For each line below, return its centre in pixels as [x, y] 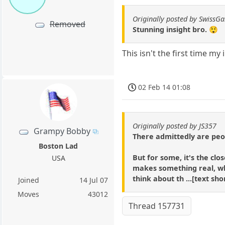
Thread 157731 [157, 206]
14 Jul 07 [94, 180]
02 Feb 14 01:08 [164, 87]
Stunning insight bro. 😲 [176, 29]
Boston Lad [59, 146]
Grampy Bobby [62, 131]
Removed [67, 24]
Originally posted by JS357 [175, 126]
